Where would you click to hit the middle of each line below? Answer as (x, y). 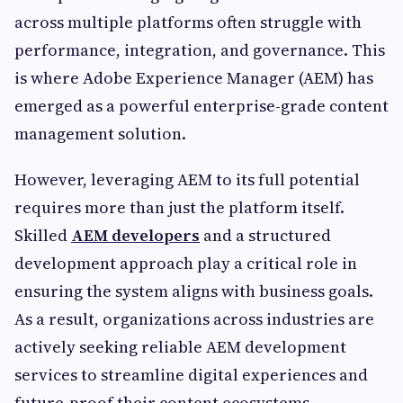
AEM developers (135, 236)
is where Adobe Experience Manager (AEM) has (194, 78)
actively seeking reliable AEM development (180, 347)
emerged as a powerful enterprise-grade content (201, 106)
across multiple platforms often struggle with (188, 22)
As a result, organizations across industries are (194, 319)
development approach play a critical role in (186, 264)
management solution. (100, 134)
